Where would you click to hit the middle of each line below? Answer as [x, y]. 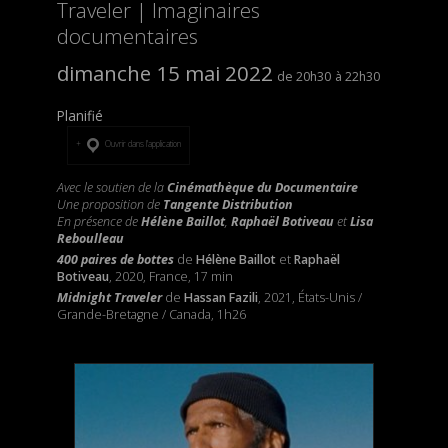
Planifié [79, 116]
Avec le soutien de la [111, 187]
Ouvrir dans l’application [142, 143]
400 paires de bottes [115, 259]
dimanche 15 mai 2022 [164, 73]
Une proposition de [109, 204]
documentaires [127, 36]
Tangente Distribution [227, 204]
